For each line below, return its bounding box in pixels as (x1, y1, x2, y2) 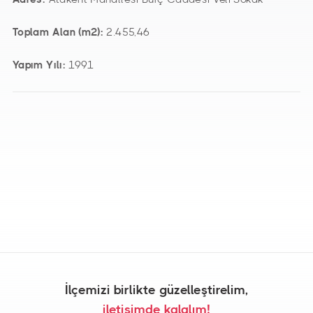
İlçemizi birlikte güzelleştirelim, (65, 284, 248, 297)
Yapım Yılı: (13, 60, 69, 71)
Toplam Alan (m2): (13, 27, 107, 38)
